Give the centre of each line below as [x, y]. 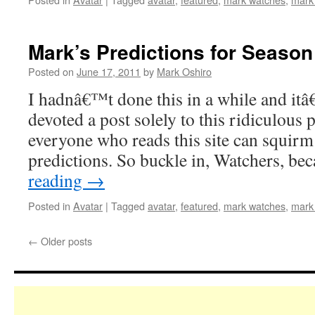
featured [199, 206]
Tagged [128, 206]
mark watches [255, 206]
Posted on [51, 71]
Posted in [49, 206]
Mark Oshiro [184, 71]
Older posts [65, 241]
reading [57, 180]
